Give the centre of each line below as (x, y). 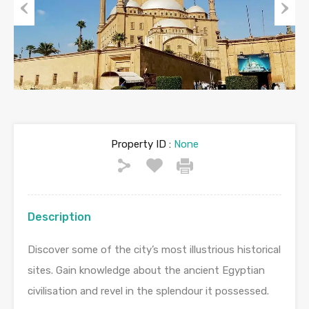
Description (59, 217)
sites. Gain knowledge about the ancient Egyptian (146, 271)
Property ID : (141, 144)
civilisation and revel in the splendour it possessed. (148, 291)
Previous (34, 34)
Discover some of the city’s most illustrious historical (154, 250)
